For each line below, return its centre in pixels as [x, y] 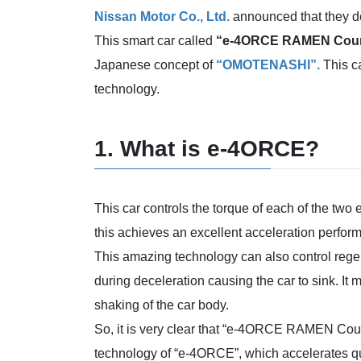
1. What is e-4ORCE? [207, 149]
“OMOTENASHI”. [268, 65]
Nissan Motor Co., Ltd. [162, 17]
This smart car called [155, 41]
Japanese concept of [155, 65]
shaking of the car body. [162, 305]
